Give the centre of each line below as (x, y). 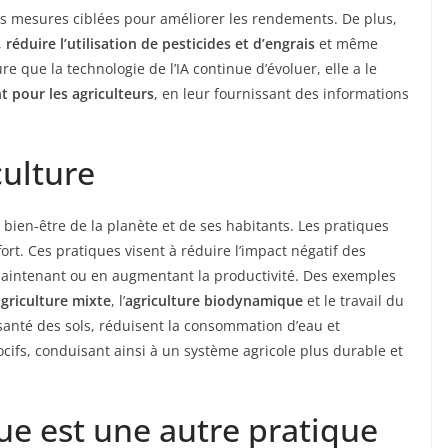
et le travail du (353, 301)
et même (346, 44)
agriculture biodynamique (214, 301)
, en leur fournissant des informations (281, 94)
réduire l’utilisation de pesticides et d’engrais (160, 44)
